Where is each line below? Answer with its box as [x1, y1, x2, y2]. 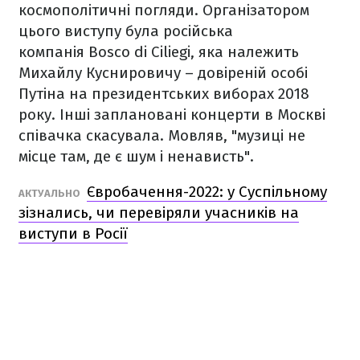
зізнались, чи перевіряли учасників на [18, 202, 299, 222]
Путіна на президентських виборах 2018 [18, 84, 309, 103]
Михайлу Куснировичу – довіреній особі [18, 63, 308, 82]
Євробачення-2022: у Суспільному [87, 182, 327, 201]
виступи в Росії [18, 223, 128, 243]
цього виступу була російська [18, 21, 233, 40]
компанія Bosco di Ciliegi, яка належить [18, 42, 299, 61]
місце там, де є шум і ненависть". [18, 146, 258, 166]
